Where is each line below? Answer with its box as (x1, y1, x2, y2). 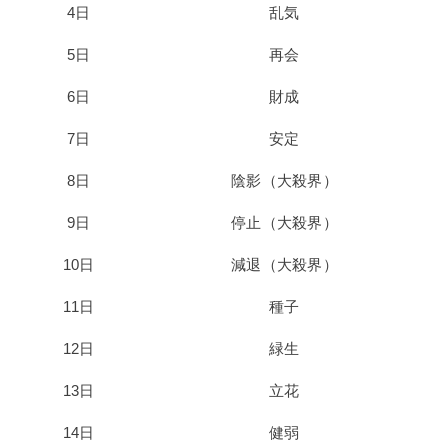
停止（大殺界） (230, 214, 339, 231)
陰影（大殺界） (230, 172, 339, 189)
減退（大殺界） (230, 256, 339, 273)
